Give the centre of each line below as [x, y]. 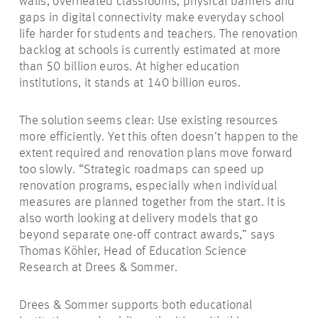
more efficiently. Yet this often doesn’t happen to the [159, 137]
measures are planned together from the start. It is [153, 203]
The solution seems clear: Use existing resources [148, 121]
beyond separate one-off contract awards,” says [147, 235]
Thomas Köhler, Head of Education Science [133, 252]
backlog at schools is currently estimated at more [150, 51]
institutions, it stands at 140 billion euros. [130, 83]
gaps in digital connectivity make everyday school [152, 18]
